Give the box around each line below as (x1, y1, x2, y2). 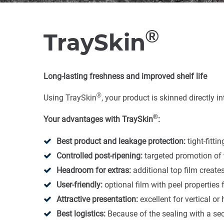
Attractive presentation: (56, 194, 138, 204)
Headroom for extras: (56, 165, 131, 175)
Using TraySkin (43, 92, 96, 102)
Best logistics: (56, 208, 105, 218)
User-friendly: (56, 179, 102, 189)
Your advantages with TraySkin (43, 114, 153, 124)
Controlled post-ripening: (56, 150, 142, 160)
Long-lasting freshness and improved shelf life (43, 71, 207, 81)
